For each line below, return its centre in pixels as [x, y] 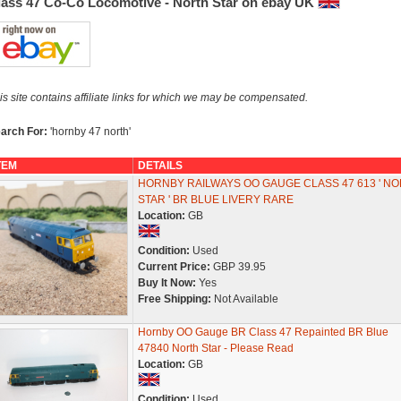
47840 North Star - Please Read [215, 348]
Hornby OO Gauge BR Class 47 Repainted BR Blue [263, 332]
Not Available [244, 299]
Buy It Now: [166, 283]
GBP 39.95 [238, 267]
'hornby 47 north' [90, 132]
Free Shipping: [174, 299]
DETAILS [160, 166]
